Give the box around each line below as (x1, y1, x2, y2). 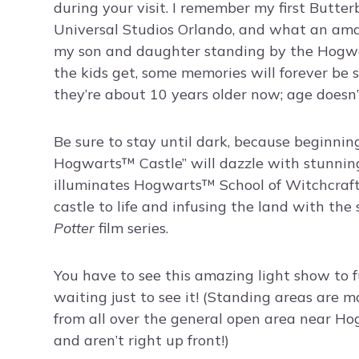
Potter (54, 219, 95, 238)
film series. (95, 219, 172, 238)
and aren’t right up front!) (54, 331, 229, 350)
